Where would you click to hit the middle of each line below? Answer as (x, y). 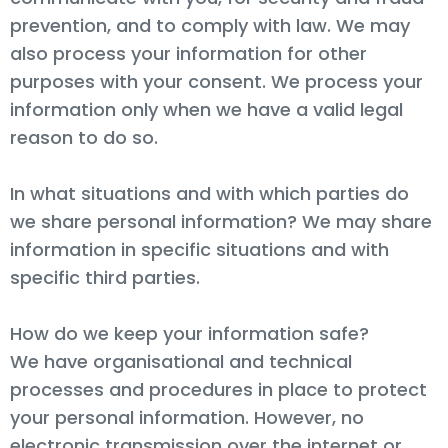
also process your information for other (188, 53)
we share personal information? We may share (221, 221)
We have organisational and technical (181, 361)
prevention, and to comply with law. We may (210, 25)
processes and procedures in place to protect (218, 389)
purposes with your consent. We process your (216, 81)
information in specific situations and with (199, 249)
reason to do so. (84, 137)
